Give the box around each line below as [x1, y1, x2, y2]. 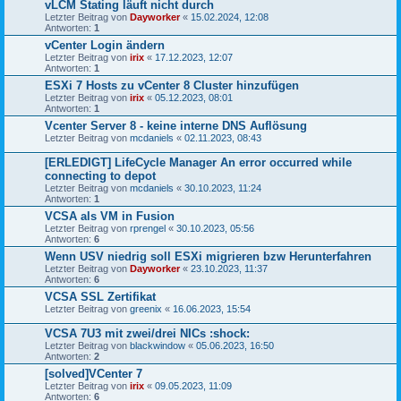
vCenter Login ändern [45, 38, 165, 52]
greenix [130, 303, 162, 314]
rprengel [130, 222, 166, 234]
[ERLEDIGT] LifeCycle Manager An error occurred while [45, 155, 352, 169]
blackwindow [130, 339, 185, 351]
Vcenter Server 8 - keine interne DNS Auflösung [45, 118, 307, 132]
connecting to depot [45, 168, 156, 183]
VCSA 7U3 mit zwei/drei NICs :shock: [45, 326, 250, 340]
